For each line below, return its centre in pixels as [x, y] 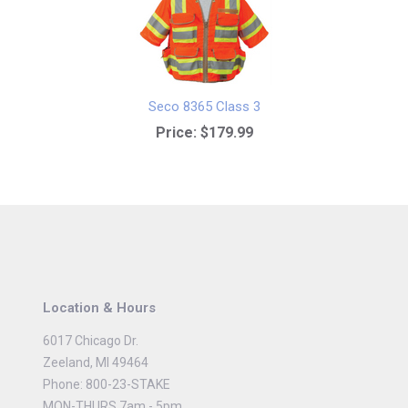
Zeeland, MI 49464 [96, 362]
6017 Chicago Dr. [91, 341]
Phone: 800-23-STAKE [107, 384]
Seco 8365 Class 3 [204, 107]
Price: [176, 133]
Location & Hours [99, 308]
